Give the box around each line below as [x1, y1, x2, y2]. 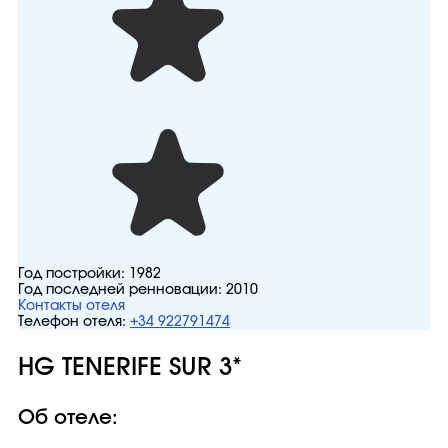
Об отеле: [18, 408, 118, 428]
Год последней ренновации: [18, 283, 226, 297]
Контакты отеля [18, 299, 125, 313]
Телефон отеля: [18, 315, 126, 329]
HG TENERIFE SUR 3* [18, 356, 242, 380]
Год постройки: [18, 267, 129, 281]
